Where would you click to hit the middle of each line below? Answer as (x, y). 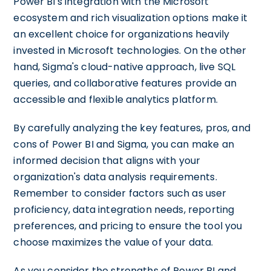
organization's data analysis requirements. (115, 177)
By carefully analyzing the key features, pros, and (132, 128)
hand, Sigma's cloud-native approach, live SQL (125, 67)
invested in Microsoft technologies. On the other (130, 51)
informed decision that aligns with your (107, 161)
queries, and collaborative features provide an (125, 83)
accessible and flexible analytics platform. (116, 100)
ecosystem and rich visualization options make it (131, 18)
